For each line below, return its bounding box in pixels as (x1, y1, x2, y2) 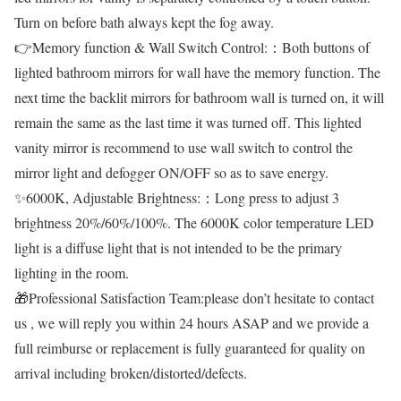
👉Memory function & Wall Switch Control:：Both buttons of (14, 37, 370, 56)
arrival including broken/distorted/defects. (14, 363, 247, 382)
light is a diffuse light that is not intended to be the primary (14, 237, 342, 257)
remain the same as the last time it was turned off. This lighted (14, 112, 362, 132)
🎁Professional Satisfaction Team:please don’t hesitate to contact (14, 287, 374, 307)
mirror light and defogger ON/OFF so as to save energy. (14, 162, 328, 182)
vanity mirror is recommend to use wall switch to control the (14, 137, 353, 157)
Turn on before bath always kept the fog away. (14, 12, 274, 31)
